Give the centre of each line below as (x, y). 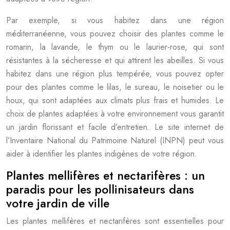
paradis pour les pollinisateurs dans (100, 189)
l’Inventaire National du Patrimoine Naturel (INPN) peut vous (115, 140)
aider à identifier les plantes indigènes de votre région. (102, 154)
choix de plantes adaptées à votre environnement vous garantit (115, 114)
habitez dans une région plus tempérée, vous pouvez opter (115, 74)
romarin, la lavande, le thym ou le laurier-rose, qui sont (115, 47)
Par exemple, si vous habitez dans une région (115, 20)
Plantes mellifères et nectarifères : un (106, 176)
